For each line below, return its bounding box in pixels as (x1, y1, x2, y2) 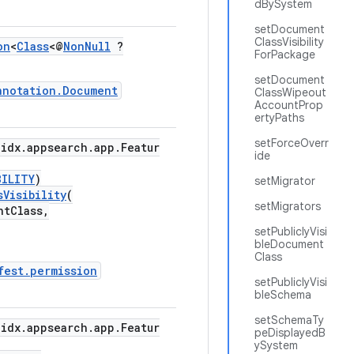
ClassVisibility (254, 35, 324, 49)
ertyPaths (254, 111, 304, 125)
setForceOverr (254, 136, 329, 150)
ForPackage (254, 47, 315, 62)
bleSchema (254, 288, 311, 302)
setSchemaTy (254, 313, 324, 327)
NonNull (63, 39, 111, 54)
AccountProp (254, 98, 323, 112)
